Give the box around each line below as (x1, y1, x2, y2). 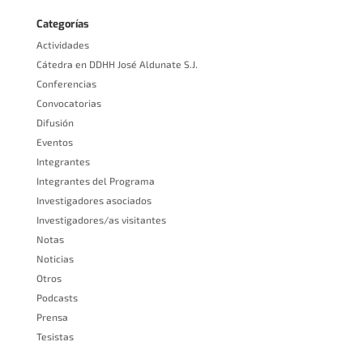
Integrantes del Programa (36, 175, 155, 187)
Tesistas (36, 331, 74, 343)
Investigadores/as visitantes (36, 214, 166, 226)
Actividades (36, 39, 89, 51)
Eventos (36, 136, 73, 148)
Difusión (36, 117, 74, 129)
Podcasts (36, 292, 78, 304)
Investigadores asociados (36, 194, 152, 207)
